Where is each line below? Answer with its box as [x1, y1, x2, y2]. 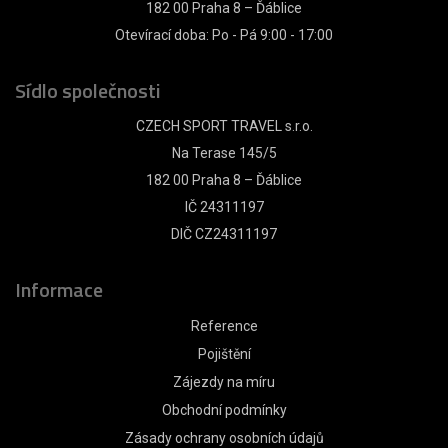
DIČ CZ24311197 [171, 225, 277, 242]
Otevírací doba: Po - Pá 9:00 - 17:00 [115, 26, 333, 43]
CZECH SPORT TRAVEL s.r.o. [135, 117, 313, 134]
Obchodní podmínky [161, 401, 287, 418]
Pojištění [197, 345, 251, 362]
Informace [15, 273, 103, 305]
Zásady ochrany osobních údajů [124, 429, 324, 446]
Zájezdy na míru [173, 373, 275, 390]
